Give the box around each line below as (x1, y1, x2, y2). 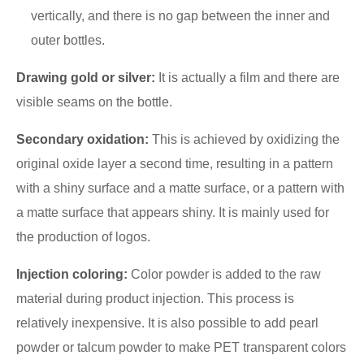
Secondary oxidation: (16, 132, 152, 146)
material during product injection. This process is (16, 292, 294, 305)
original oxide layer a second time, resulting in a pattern (16, 157, 333, 171)
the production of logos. (16, 230, 150, 244)
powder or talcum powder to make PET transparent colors (16, 340, 346, 354)
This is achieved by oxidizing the (152, 132, 340, 146)
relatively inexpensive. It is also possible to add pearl (16, 316, 318, 330)
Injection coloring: (16, 267, 128, 281)
